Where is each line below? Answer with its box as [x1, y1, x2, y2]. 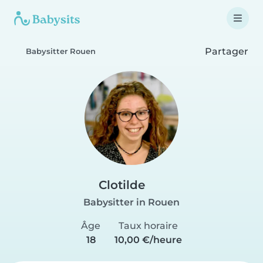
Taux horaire [119, 220, 178, 231]
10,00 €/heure [114, 234, 182, 245]
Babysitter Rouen [26, 47, 96, 56]
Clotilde [99, 178, 145, 192]
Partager [203, 45, 248, 57]
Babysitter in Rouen [83, 197, 180, 208]
